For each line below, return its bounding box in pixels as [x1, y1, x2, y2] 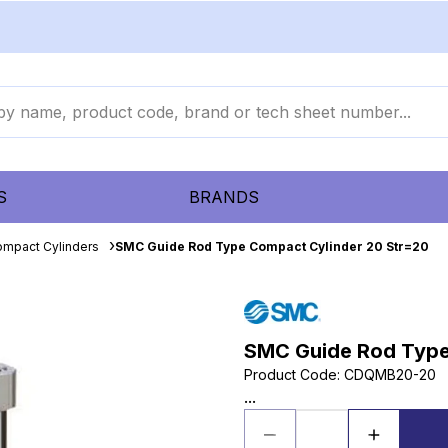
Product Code [244, 366, 337, 383]
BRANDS [188, 187, 259, 207]
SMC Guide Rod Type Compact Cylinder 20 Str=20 [115, 239, 429, 254]
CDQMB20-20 [344, 366, 436, 383]
